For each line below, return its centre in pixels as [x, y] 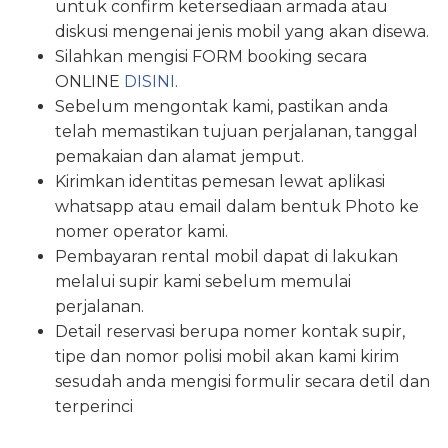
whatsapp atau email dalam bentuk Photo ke [237, 207]
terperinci [94, 407]
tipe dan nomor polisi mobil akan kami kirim [227, 357]
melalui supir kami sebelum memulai [203, 282]
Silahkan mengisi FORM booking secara [211, 57]
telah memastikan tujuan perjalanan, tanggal [236, 132]
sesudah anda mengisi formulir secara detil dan [242, 382]
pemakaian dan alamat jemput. [179, 157]
